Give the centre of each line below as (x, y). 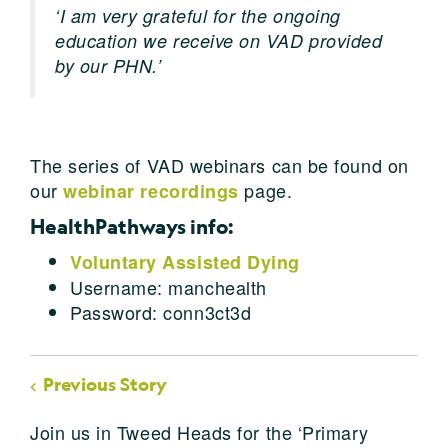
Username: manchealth (168, 286)
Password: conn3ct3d (161, 311)
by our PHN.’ (108, 65)
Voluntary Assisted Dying (185, 261)
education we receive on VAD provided (219, 40)
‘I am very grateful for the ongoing (198, 15)
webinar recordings (151, 190)
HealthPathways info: (131, 226)
